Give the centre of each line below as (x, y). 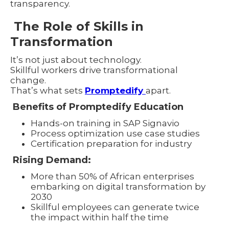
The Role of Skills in (77, 26)
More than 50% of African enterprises (112, 176)
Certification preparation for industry (111, 143)
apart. (158, 90)
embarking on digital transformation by (118, 186)
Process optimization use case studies (115, 133)
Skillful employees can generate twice (115, 207)
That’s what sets (48, 90)
